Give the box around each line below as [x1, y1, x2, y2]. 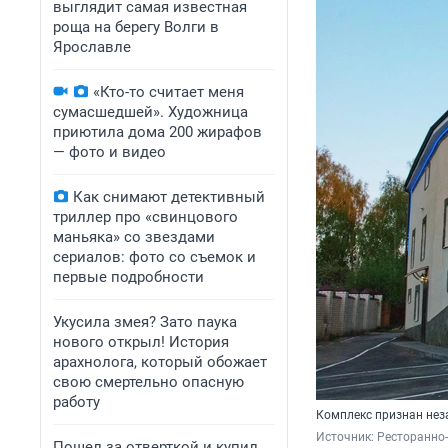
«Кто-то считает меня [93, 83, 244, 101]
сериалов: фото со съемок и [53, 248, 256, 266]
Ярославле [53, 38, 131, 56]
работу [53, 393, 100, 411]
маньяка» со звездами [53, 228, 215, 246]
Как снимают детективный [73, 188, 265, 206]
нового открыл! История [53, 333, 229, 351]
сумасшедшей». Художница [53, 103, 248, 121]
